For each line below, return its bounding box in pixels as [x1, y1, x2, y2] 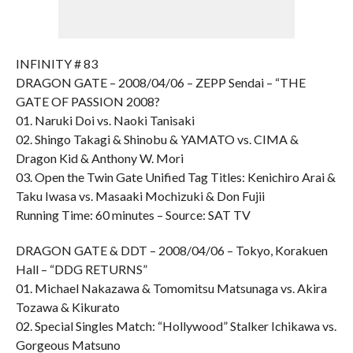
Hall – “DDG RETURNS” [15, 262, 147, 277]
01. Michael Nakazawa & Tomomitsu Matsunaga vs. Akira [15, 281, 327, 295]
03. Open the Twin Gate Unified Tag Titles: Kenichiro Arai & [15, 169, 336, 184]
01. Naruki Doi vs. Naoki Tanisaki [15, 113, 195, 128]
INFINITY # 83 [15, 56, 98, 71]
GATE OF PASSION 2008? [15, 94, 160, 109]
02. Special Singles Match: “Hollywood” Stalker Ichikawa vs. [15, 318, 336, 333]
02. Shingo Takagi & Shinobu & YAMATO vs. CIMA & [15, 132, 299, 147]
